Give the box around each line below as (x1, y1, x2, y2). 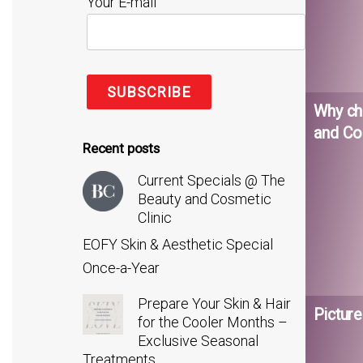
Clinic (138, 208, 172, 226)
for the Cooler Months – (138, 314, 288, 331)
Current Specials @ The (138, 171, 285, 189)
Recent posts (83, 140, 160, 157)
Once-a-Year (83, 259, 160, 277)
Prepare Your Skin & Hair (138, 295, 291, 313)
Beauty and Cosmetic (138, 190, 271, 207)
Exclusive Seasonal (138, 332, 258, 350)
